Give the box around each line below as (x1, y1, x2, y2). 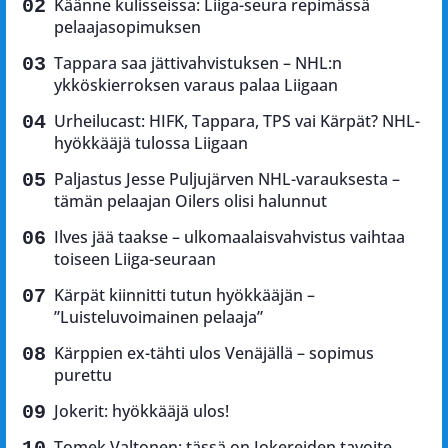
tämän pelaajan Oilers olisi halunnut (54, 189, 327, 212)
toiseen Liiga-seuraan (54, 247, 216, 270)
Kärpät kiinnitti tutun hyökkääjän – (54, 283, 315, 306)
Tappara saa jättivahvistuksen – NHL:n (54, 51, 342, 74)
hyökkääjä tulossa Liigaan (54, 131, 248, 154)
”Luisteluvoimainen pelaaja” (54, 305, 263, 328)
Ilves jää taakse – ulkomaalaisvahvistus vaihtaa (54, 225, 405, 248)
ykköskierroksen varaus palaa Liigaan (54, 73, 338, 96)
